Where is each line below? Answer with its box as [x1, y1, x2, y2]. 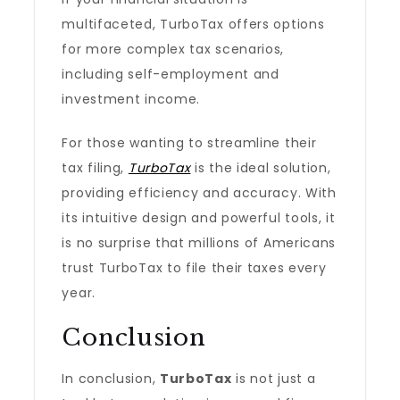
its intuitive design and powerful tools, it [62, 209, 336, 227]
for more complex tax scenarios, [62, 40, 285, 58]
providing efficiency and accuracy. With [62, 184, 337, 202]
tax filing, [62, 159, 129, 177]
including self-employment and [62, 65, 279, 83]
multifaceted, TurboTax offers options [62, 15, 325, 33]
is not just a [231, 370, 316, 387]
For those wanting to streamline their [62, 134, 317, 152]
